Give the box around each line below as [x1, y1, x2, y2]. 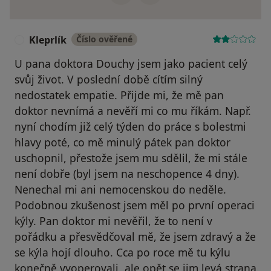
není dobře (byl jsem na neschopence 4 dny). [15, 166, 240, 181]
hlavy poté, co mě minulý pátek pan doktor [15, 135, 230, 150]
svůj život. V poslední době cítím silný [15, 72, 203, 87]
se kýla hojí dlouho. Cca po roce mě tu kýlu [15, 245, 230, 260]
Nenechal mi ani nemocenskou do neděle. [15, 182, 226, 197]
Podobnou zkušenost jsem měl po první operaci [15, 198, 255, 213]
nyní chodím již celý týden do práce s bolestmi [15, 119, 246, 134]
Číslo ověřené [76, 33, 132, 45]
